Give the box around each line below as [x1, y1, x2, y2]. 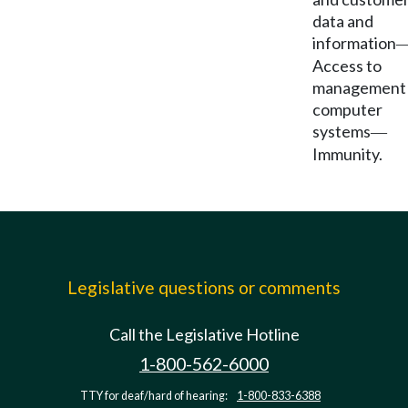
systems [312, 121, 371, 141]
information [312, 33, 396, 53]
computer [312, 99, 382, 119]
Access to [312, 56, 382, 76]
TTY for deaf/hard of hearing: [80, 389, 229, 403]
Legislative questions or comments [67, 277, 341, 298]
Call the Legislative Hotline [108, 324, 300, 344]
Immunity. [312, 144, 382, 164]
